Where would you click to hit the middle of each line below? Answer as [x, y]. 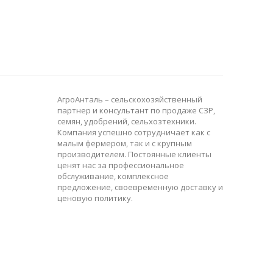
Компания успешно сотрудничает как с [133, 132]
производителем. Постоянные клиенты [134, 154]
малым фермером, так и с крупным [124, 143]
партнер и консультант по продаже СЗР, [136, 110]
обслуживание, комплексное [113, 176]
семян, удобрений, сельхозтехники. [126, 121]
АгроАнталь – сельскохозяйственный [129, 99]
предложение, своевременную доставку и [140, 187]
